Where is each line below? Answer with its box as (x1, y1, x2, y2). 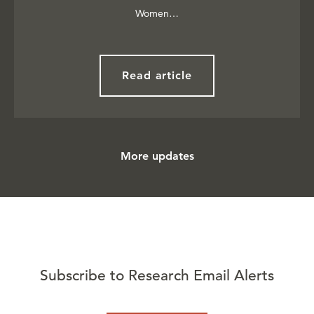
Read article (121, 69, 193, 83)
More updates (120, 149, 194, 163)
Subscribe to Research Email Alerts (40, 266, 274, 285)
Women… (135, 7, 179, 20)
